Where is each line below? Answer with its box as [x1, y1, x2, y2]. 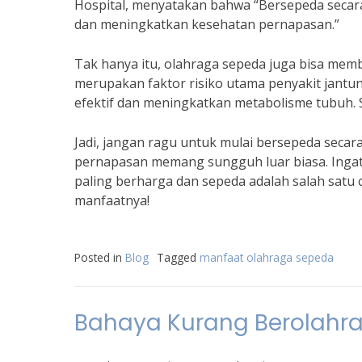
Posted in [74, 250, 125, 265]
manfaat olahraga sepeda [200, 250, 334, 265]
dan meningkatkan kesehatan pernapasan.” [74, 15, 339, 33]
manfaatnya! [74, 192, 149, 209]
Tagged [157, 250, 200, 265]
